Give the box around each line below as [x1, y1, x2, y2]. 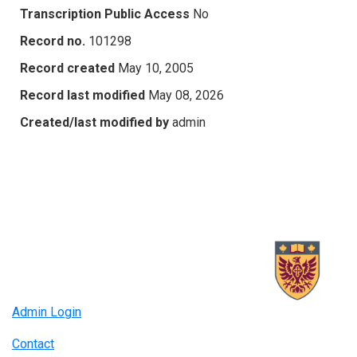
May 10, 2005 [118, 60, 194, 76]
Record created [20, 60, 115, 76]
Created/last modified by [20, 114, 169, 130]
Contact [12, 336, 54, 352]
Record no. [20, 33, 85, 49]
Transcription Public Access [20, 6, 190, 22]
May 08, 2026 [148, 87, 224, 103]
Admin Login [12, 304, 81, 320]
